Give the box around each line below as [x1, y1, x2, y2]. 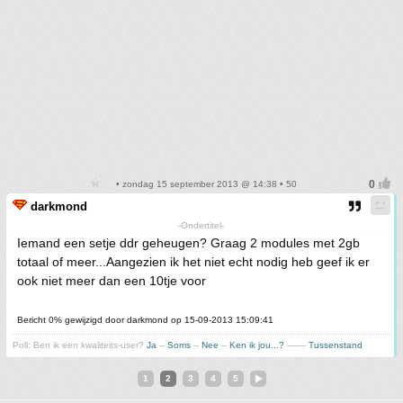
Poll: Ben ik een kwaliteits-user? [13, 340, 147, 350]
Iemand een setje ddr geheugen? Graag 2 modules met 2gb [17, 236, 360, 250]
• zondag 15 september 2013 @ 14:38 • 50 [113, 179, 297, 189]
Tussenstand [309, 340, 363, 350]
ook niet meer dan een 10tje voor [17, 273, 206, 288]
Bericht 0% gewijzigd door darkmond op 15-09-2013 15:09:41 [17, 315, 273, 325]
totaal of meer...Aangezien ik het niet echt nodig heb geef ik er [17, 255, 370, 269]
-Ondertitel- [178, 220, 224, 230]
